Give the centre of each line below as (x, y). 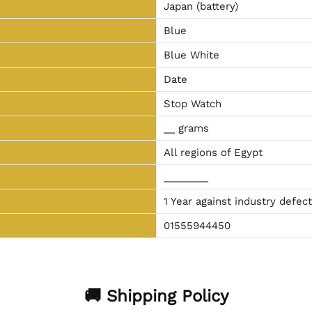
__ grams (186, 128)
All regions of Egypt (213, 153)
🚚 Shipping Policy (156, 296)
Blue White (191, 55)
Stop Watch (192, 104)
